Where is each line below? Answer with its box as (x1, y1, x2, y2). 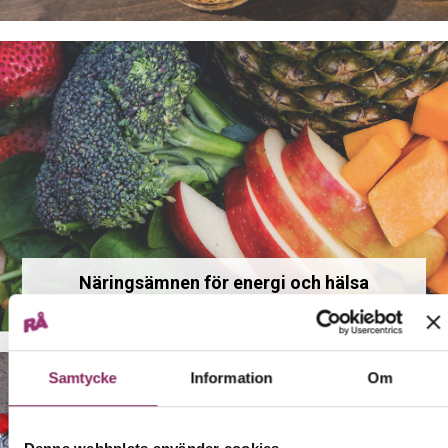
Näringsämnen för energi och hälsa (78, 271, 369, 293)
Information (190, 368, 273, 386)
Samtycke (48, 368, 117, 386)
